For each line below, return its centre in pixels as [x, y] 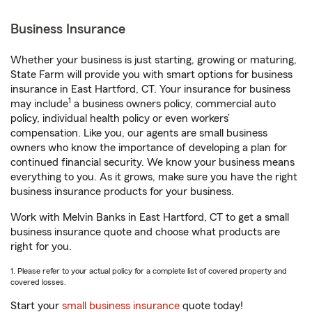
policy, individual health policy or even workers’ [120, 118]
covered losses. [38, 282]
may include [39, 104]
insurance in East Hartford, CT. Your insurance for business [150, 89]
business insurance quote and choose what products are [145, 232]
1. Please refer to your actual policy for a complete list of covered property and [149, 271]
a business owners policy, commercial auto [173, 104]
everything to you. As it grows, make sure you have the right [154, 177]
